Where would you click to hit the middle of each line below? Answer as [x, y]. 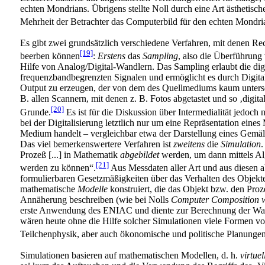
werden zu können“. [58, 168]
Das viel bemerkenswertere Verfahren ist [97, 144]
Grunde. [35, 112]
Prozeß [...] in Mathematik [70, 154]
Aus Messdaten [138, 168]
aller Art [185, 168]
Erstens [112, 56]
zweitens [189, 144]
